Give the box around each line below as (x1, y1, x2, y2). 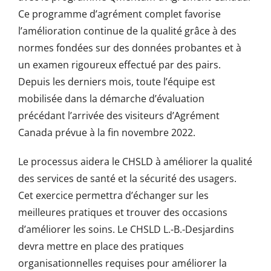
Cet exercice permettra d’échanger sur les (18, 189, 209, 203)
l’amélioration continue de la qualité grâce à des (18, 24, 237, 38)
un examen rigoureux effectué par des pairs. (18, 58, 221, 72)
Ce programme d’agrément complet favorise (18, 7, 221, 21)
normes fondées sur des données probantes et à (18, 41, 241, 55)
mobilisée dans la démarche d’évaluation (18, 92, 204, 106)
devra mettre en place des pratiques (18, 240, 184, 253)
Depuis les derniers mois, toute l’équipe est (18, 75, 215, 89)
